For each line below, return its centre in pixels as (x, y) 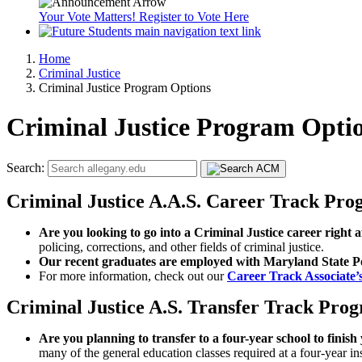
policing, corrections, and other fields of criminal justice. (183, 246)
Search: (27, 167)
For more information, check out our (133, 276)
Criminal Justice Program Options (125, 88)
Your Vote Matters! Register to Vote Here (144, 17)
